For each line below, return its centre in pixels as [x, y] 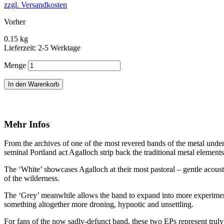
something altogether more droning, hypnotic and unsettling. [99, 204]
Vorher [15, 21]
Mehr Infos [27, 124]
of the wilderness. [32, 178]
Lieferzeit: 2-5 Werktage [42, 47]
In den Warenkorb [33, 84]
